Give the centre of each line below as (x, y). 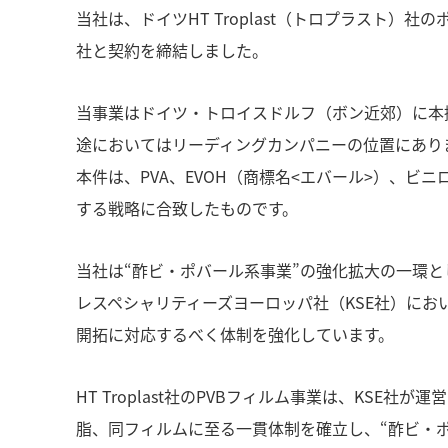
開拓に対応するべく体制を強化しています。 (235, 334)
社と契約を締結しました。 (172, 50)
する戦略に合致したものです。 (187, 208)
